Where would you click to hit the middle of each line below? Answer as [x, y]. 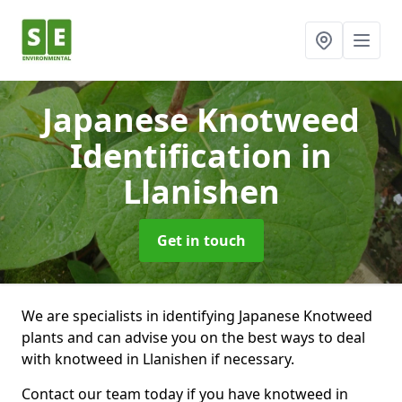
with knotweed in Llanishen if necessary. [158, 359]
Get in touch [201, 240]
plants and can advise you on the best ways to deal [193, 337]
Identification [185, 156]
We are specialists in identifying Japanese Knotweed [197, 316]
